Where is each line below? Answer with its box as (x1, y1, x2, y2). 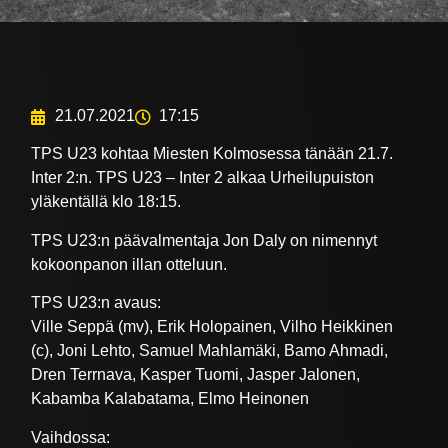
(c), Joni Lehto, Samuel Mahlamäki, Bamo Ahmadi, (31, 342, 389, 360)
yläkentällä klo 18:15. (31, 193, 182, 211)
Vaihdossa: (31, 428, 111, 446)
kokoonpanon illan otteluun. (31, 255, 228, 273)
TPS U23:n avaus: (31, 294, 162, 312)
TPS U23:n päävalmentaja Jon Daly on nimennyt (31, 231, 378, 249)
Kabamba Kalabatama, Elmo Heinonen (31, 390, 310, 408)
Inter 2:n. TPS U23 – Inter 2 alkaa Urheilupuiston (31, 169, 375, 187)
